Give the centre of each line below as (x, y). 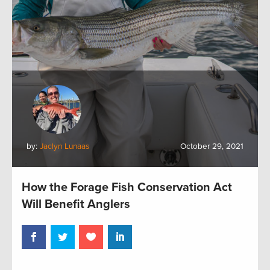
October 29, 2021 (212, 146)
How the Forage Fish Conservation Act (127, 187)
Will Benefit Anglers (76, 204)
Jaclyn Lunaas (64, 146)
